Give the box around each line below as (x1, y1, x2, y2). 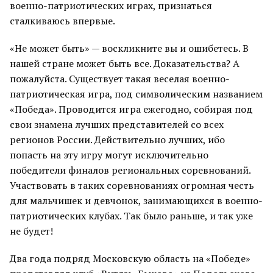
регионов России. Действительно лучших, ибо (10, 133, 225, 146)
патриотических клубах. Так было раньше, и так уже (10, 209, 253, 222)
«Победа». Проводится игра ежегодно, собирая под (10, 102, 253, 116)
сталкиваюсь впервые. (10, 14, 115, 27)
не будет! (10, 224, 53, 238)
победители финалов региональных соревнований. (10, 163, 250, 177)
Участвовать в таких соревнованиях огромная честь (10, 179, 254, 192)
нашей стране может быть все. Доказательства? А (10, 57, 239, 70)
